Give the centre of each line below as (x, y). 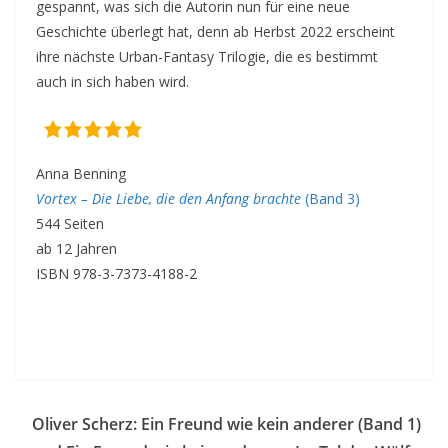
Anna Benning (81, 174)
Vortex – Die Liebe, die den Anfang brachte (168, 199)
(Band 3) (330, 199)
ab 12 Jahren (76, 249)
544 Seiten (70, 224)
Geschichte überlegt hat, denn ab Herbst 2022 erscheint (215, 31)
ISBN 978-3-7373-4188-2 (116, 274)
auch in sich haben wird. (112, 81)
